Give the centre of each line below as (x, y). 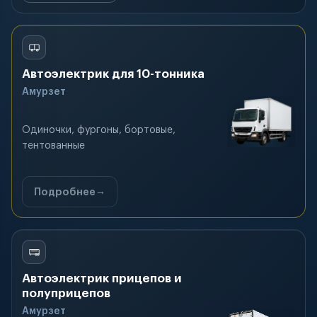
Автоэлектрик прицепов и (102, 278)
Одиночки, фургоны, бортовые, (99, 130)
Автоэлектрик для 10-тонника (113, 74)
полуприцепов (66, 293)
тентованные (53, 146)
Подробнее (65, 192)
